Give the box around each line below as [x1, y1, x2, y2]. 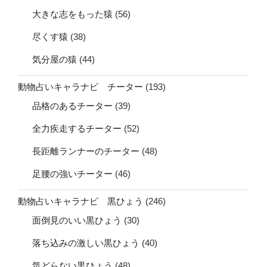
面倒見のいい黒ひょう [32, 215, 122, 225]
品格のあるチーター [32, 100, 113, 111]
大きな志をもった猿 [32, 8, 113, 19]
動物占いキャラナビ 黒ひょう [18, 196, 143, 207]
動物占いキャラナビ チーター [18, 82, 143, 92]
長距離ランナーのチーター [32, 145, 139, 156]
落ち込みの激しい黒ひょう [32, 237, 139, 248]
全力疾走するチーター [32, 123, 122, 133]
